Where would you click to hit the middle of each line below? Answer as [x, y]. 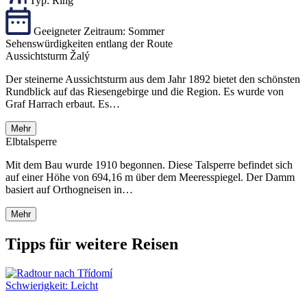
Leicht [84, 286]
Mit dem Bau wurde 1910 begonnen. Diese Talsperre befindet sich [149, 165]
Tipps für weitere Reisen [92, 244]
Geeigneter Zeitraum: [79, 32]
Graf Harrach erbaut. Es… [63, 104]
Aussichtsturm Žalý [48, 56]
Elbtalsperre [31, 142]
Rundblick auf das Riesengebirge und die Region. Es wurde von [145, 92]
